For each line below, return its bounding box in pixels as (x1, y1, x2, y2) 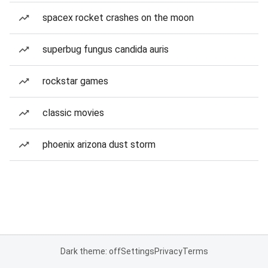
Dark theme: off (60, 246, 121, 256)
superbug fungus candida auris (42, 44, 169, 55)
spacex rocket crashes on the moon (42, 12, 194, 23)
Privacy (154, 246, 182, 256)
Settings (120, 246, 154, 256)
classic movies (42, 107, 104, 118)
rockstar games (42, 75, 108, 87)
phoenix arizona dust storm (42, 139, 156, 150)
